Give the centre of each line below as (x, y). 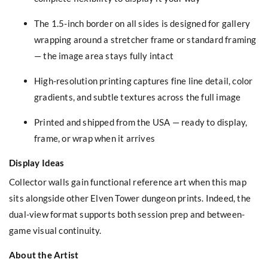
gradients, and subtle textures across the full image (138, 97)
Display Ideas (37, 162)
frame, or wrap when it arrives (95, 138)
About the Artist (44, 255)
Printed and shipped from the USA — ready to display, (141, 122)
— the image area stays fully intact (104, 55)
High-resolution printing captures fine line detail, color (144, 80)
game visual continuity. (55, 230)
